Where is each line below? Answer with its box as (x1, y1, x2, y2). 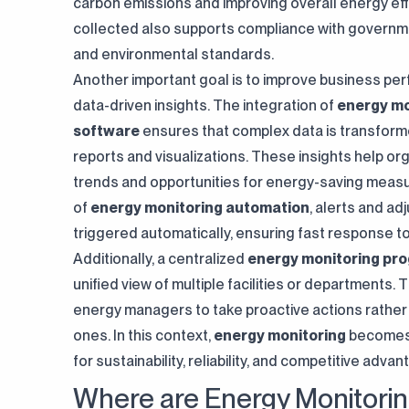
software (73, 122, 140, 140)
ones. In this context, (73, 327, 214, 344)
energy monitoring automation (90, 199, 309, 216)
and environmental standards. (73, 46, 274, 63)
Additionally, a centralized (73, 250, 247, 267)
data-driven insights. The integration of (73, 97, 337, 114)
